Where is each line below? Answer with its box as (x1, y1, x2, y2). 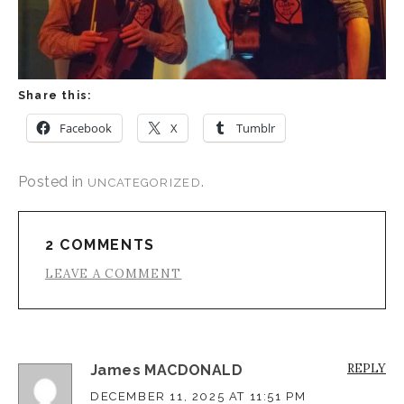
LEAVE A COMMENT (44, 265, 182, 281)
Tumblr (236, 119, 275, 136)
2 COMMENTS (44, 235, 155, 253)
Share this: (18, 88, 92, 102)
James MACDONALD (90, 362, 243, 380)
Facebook (60, 119, 112, 136)
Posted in (18, 172, 87, 190)
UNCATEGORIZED (87, 175, 201, 189)
